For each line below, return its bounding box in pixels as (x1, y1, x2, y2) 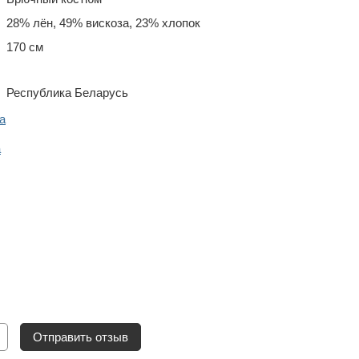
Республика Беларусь (6, 86, 128, 100)
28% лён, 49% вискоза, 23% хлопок (6, 16, 200, 30)
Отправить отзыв (33, 330, 128, 345)
